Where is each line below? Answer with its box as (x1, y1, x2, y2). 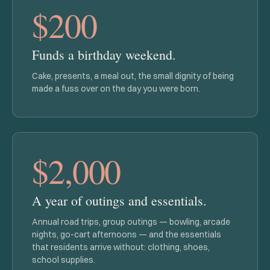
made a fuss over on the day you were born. (32, 83, 200, 94)
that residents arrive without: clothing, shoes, (32, 242, 210, 253)
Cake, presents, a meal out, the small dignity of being (32, 71, 234, 81)
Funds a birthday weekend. (32, 46, 176, 63)
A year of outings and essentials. (32, 192, 207, 209)
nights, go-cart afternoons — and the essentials (32, 229, 221, 240)
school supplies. (32, 254, 95, 265)
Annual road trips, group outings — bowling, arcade (32, 216, 230, 227)
